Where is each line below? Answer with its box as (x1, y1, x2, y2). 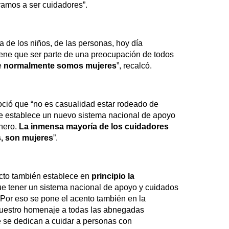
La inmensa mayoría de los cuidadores (19, 122, 169, 131)
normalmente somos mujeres (4, 61, 117, 71)
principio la (91, 172, 134, 181)
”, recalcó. (117, 61, 152, 71)
